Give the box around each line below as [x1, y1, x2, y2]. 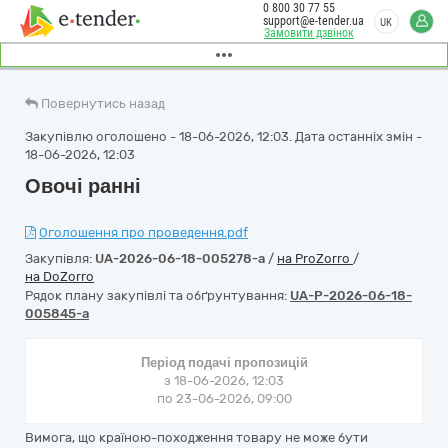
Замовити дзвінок [264, 26, 354, 40]
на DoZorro [25, 269, 94, 284]
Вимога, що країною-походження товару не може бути [25, 430, 368, 445]
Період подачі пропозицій [140, 355, 308, 370]
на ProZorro [277, 251, 353, 266]
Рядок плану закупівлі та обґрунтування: [25, 288, 290, 303]
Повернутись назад [41, 96, 165, 111]
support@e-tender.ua [263, 14, 364, 28]
